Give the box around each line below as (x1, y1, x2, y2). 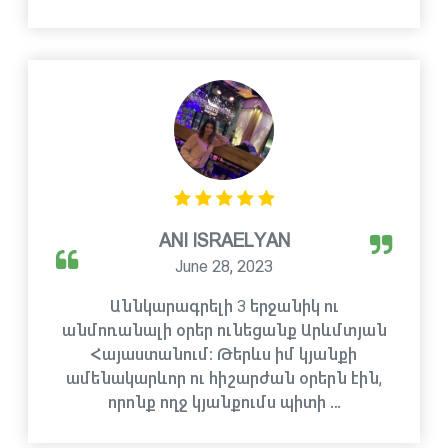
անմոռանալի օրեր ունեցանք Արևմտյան (61, 323, 387, 338)
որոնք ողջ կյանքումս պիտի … (107, 395, 341, 410)
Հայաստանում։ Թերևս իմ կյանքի (91, 347, 357, 362)
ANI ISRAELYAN (158, 232, 290, 250)
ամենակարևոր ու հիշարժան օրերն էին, (66, 371, 382, 386)
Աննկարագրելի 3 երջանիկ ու (109, 299, 339, 314)
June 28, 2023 (175, 259, 273, 274)
